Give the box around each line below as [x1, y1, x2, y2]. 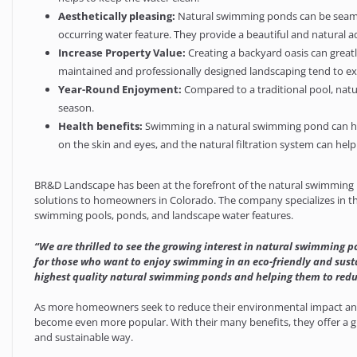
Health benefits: [58, 119, 143, 134]
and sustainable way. [34, 330, 134, 345]
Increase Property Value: [58, 45, 186, 61]
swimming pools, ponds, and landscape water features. [34, 208, 294, 223]
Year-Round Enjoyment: [58, 82, 182, 97]
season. [58, 100, 95, 116]
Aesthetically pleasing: [58, 9, 176, 24]
